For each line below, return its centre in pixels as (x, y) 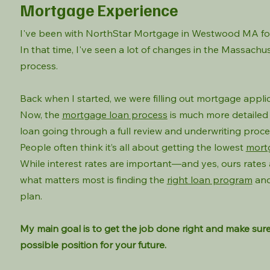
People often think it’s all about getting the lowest (133, 147)
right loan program (209, 180)
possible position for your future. (93, 245)
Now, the (41, 115)
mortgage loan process (115, 115)
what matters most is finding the (93, 180)
